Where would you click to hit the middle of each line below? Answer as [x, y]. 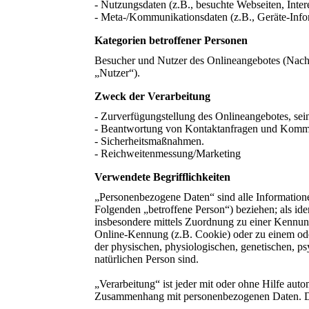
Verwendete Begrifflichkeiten [162, 177]
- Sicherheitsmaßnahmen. [149, 141]
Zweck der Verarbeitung [152, 96]
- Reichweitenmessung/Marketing [168, 153]
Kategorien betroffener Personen [171, 40]
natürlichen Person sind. [147, 259]
